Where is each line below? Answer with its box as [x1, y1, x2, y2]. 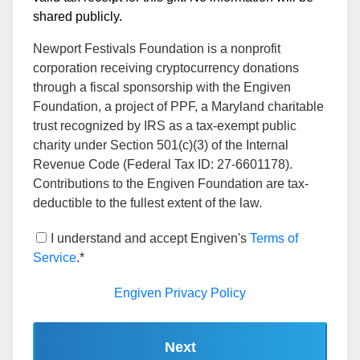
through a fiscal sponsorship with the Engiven [33, 80, 291, 94]
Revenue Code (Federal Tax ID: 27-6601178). [33, 157, 292, 171]
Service [33, 250, 76, 264]
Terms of [250, 231, 298, 245]
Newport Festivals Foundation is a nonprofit [33, 41, 280, 55]
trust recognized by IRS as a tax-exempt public [33, 118, 297, 133]
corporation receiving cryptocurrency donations [33, 60, 299, 75]
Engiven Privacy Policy [114, 285, 246, 300]
